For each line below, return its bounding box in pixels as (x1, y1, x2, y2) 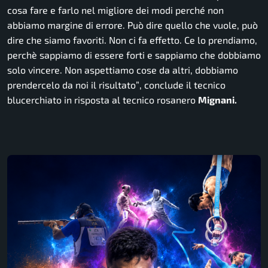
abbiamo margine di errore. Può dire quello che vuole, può (7, 19, 258, 31)
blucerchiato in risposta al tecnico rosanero (7, 94, 198, 106)
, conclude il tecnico (139, 79, 226, 91)
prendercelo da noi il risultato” (7, 79, 139, 91)
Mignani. (198, 94, 237, 106)
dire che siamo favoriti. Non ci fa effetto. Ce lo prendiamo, (7, 34, 257, 46)
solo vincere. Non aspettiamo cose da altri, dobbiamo (7, 64, 238, 76)
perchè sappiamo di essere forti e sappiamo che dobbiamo (7, 49, 261, 61)
